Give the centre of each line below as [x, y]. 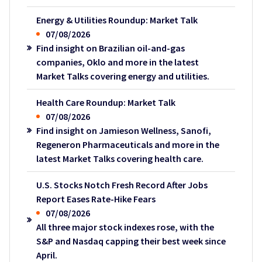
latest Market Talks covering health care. [120, 159]
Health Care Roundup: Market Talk [106, 103]
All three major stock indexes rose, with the [125, 227]
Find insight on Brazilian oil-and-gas [110, 48]
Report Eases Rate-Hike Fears [96, 199]
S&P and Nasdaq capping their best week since [131, 241]
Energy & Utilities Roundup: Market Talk [117, 20]
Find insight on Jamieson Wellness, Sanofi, [123, 131]
